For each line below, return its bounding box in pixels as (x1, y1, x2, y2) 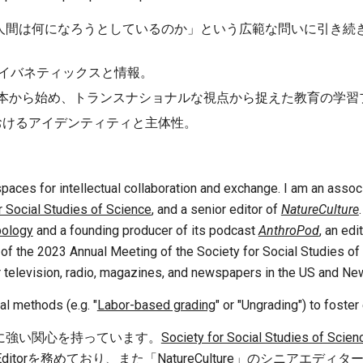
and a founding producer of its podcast (32, 223, 258, 238)
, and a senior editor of (151, 202, 281, 217)
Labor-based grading (96, 297, 216, 313)
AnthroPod (258, 223, 319, 238)
